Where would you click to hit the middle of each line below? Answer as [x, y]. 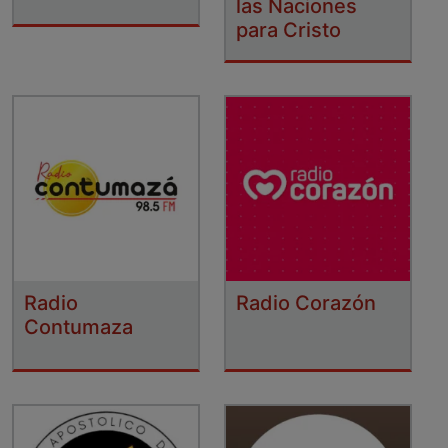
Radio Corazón [306, 302]
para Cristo [288, 29]
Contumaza [78, 326]
